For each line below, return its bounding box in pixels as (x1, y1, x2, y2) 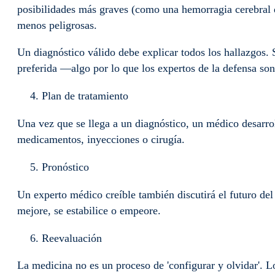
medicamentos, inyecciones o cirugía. (17, 133, 188, 145)
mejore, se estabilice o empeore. (17, 204, 164, 217)
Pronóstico (42, 160, 92, 173)
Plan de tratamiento (42, 89, 134, 102)
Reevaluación (42, 231, 105, 244)
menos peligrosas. (17, 19, 103, 32)
